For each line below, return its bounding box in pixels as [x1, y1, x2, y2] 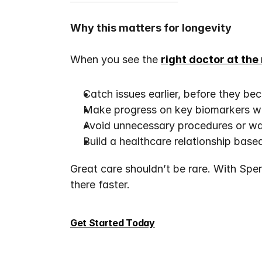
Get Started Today [70, 217, 155, 229]
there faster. [70, 178, 130, 191]
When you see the [70, 53, 161, 65]
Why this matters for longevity [70, 22, 232, 34]
